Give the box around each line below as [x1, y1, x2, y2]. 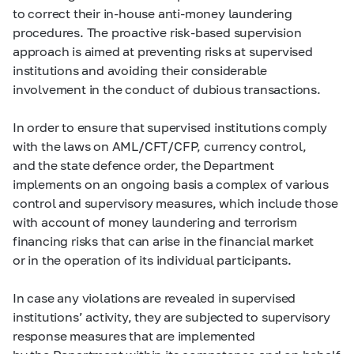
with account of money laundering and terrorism [13, 214, 297, 229]
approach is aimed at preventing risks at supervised [13, 43, 313, 58]
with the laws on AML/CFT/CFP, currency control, [13, 138, 307, 153]
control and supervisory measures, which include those [13, 195, 338, 210]
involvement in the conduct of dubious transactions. [13, 81, 321, 96]
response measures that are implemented [13, 328, 255, 343]
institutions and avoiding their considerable [13, 62, 268, 77]
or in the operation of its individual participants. [13, 252, 292, 267]
